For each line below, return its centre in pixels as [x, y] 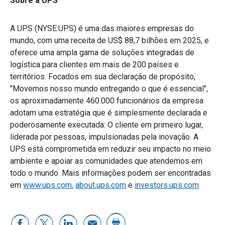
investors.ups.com [167, 185]
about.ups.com [101, 185]
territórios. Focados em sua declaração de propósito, [103, 76]
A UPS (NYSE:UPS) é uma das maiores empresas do [102, 28]
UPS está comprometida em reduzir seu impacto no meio [110, 149]
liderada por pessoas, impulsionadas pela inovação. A [104, 137]
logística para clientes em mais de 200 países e [94, 64]
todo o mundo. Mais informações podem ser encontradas [110, 173]
